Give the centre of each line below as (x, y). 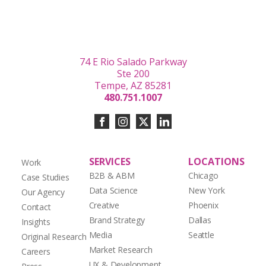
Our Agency (43, 192)
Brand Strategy (117, 220)
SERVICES (110, 162)
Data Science (113, 191)
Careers (36, 252)
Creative (104, 205)
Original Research (54, 237)
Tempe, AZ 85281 (133, 86)
